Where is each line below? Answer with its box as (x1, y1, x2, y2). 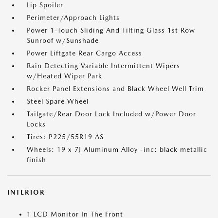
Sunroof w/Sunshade (27, 36, 99, 45)
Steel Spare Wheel (27, 97, 89, 106)
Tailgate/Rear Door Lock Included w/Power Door (27, 110, 196, 118)
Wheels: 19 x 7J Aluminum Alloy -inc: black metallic (27, 145, 207, 154)
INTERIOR (7, 188, 45, 197)
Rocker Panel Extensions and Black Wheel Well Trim (27, 85, 204, 93)
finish (27, 156, 46, 164)
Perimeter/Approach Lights (27, 14, 120, 22)
